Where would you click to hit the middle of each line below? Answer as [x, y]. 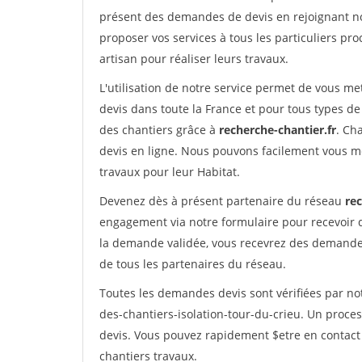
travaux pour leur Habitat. [170, 172]
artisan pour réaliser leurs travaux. [194, 59]
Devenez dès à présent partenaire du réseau [222, 201]
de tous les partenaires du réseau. [193, 264]
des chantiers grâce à [159, 130]
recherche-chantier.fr [278, 130]
